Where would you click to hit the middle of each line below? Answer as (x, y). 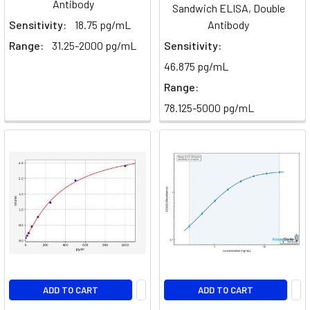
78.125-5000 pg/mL (209, 108)
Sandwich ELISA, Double (228, 8)
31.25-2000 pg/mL (94, 46)
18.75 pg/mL (103, 25)
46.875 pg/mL (196, 66)
